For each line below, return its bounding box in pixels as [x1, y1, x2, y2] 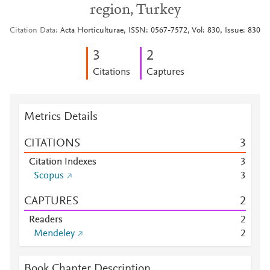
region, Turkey [89, 3, 181, 17]
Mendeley [34, 229, 75, 239]
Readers [29, 215, 63, 225]
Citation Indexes [29, 157, 96, 167]
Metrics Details [24, 111, 98, 123]
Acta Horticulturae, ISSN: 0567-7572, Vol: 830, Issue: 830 [60, 27, 260, 35]
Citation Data [10, 27, 55, 35]
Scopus [34, 171, 64, 181]
